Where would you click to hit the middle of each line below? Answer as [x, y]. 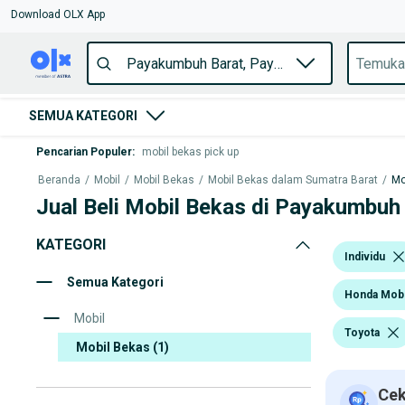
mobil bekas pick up [190, 152]
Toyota [362, 332]
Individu [365, 256]
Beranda [59, 180]
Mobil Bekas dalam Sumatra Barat [293, 180]
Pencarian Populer [84, 152]
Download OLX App [58, 14]
